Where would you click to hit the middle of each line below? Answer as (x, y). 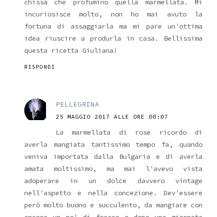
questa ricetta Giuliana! (71, 50)
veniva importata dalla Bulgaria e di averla (113, 156)
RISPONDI (40, 67)
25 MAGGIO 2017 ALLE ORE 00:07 (112, 116)
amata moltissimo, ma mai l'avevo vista (113, 168)
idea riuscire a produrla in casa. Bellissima (113, 38)
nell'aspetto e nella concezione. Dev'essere (113, 193)
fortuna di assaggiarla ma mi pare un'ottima (113, 26)
